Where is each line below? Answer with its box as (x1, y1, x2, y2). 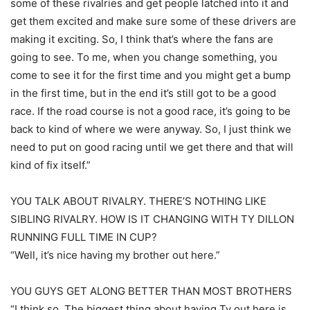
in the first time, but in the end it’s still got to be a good (10, 86, 276, 100)
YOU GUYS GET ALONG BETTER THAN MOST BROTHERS (10, 284, 292, 298)
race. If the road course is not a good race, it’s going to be (10, 104, 291, 118)
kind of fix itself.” (10, 158, 91, 172)
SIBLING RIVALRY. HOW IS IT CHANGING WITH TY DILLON (10, 212, 294, 226)
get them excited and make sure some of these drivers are (10, 15, 296, 28)
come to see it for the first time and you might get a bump (10, 69, 291, 82)
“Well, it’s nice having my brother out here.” (10, 248, 220, 262)
